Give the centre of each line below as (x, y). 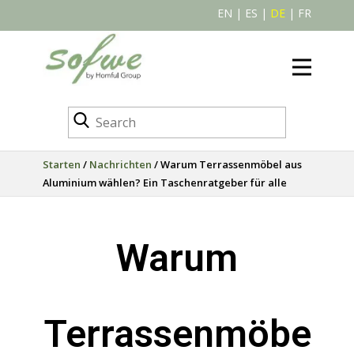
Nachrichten (121, 164)
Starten (62, 164)
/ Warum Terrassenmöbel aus (227, 164)
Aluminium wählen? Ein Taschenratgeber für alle (165, 183)
